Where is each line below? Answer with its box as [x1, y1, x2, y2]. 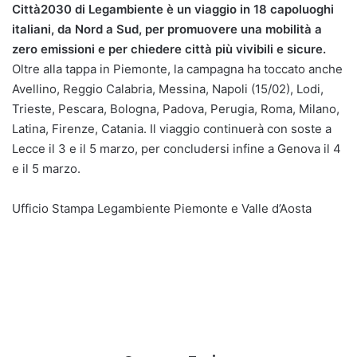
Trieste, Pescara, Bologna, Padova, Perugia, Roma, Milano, [12, 100, 339, 116]
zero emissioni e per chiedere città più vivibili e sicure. [12, 41, 326, 57]
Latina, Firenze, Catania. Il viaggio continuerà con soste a [12, 120, 331, 136]
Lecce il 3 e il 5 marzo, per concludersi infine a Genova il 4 [12, 140, 341, 156]
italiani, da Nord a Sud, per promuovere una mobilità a [12, 21, 322, 37]
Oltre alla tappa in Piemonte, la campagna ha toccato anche [12, 61, 343, 76]
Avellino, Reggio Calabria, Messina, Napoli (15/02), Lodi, [12, 80, 324, 96]
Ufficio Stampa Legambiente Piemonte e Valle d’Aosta [12, 200, 312, 216]
